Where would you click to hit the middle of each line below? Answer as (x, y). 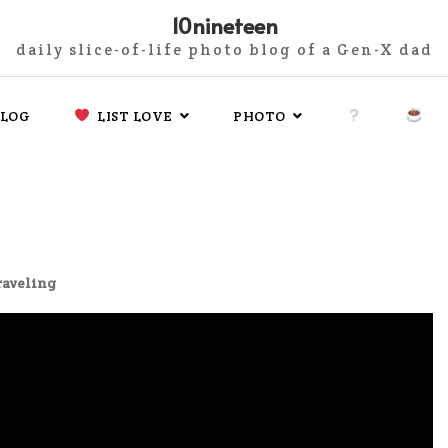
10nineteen (224, 25)
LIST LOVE (131, 116)
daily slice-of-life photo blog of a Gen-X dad (224, 49)
